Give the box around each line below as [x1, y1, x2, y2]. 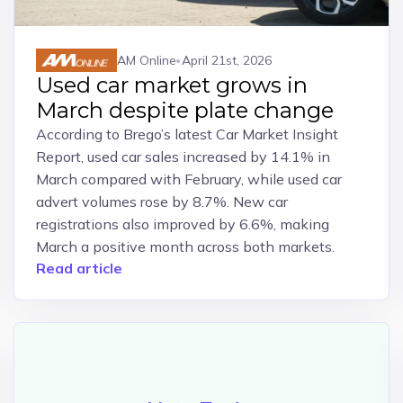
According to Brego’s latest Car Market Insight [35, 125, 338, 143]
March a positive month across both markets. [35, 237, 335, 255]
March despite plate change [35, 97, 334, 123]
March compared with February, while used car [35, 170, 342, 188]
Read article [35, 259, 122, 277]
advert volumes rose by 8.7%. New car [35, 193, 288, 210]
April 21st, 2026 [181, 51, 272, 68]
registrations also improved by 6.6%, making [35, 215, 329, 233]
